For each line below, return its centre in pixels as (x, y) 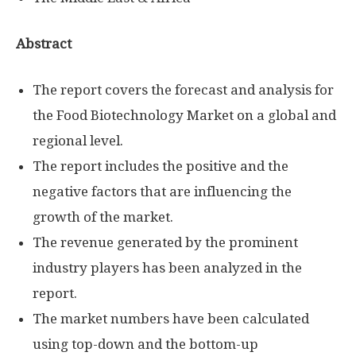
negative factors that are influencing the (162, 192)
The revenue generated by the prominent (165, 242)
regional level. (78, 141)
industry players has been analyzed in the (167, 268)
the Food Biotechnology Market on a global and (184, 115)
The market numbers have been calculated (171, 319)
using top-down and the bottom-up (145, 344)
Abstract (44, 44)
